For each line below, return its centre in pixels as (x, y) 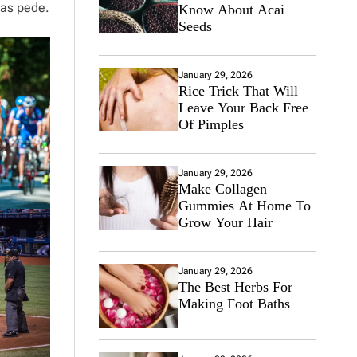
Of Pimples (211, 124)
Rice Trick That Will (238, 91)
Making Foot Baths (234, 304)
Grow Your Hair (225, 222)
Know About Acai (231, 10)
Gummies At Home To (244, 206)
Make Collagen (222, 189)
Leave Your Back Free (243, 108)
